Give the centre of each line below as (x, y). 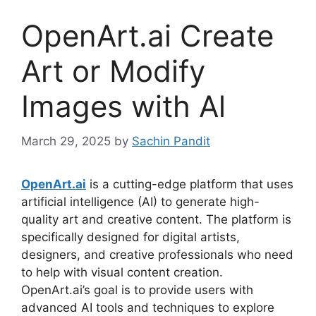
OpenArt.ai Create (147, 36)
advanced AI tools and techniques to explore (148, 307)
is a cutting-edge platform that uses (190, 184)
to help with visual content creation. (122, 272)
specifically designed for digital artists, (130, 237)
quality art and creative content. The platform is (156, 219)
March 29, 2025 (66, 141)
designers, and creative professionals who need (157, 254)
